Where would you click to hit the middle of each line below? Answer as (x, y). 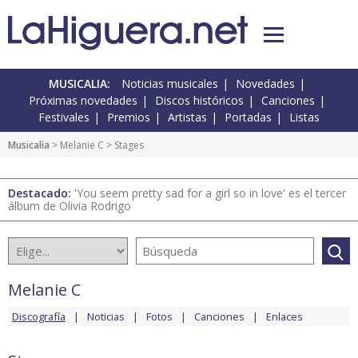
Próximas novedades (83, 101)
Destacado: (41, 193)
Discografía (39, 317)
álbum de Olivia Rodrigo (70, 206)
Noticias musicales (170, 84)
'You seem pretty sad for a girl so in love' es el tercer (210, 193)
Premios (129, 117)
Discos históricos (199, 101)
